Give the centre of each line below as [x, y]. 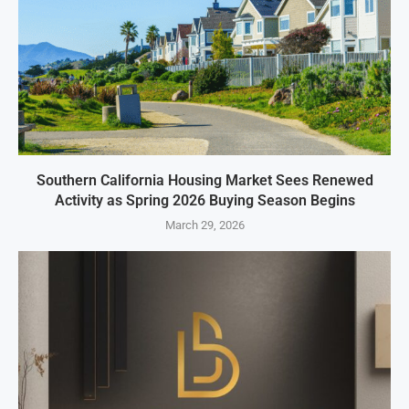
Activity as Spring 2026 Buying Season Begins [204, 201]
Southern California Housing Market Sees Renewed [204, 181]
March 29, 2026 [204, 225]
